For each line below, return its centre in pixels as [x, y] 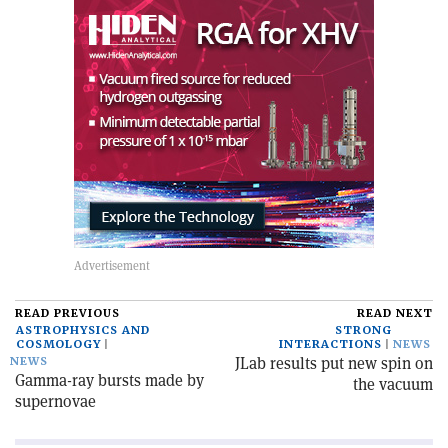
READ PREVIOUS [67, 314]
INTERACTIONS [330, 345]
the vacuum [393, 385]
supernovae [55, 402]
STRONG [363, 331]
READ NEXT [395, 314]
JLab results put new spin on [334, 364]
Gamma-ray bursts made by [109, 381]
